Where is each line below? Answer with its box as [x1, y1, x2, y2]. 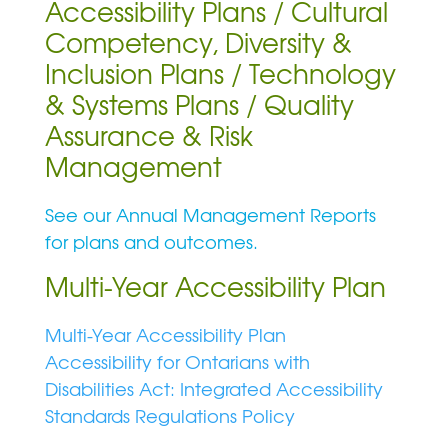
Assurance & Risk [44, 115, 253, 154]
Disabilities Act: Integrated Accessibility [44, 375, 383, 402]
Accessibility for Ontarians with [44, 348, 310, 375]
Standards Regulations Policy [44, 402, 300, 429]
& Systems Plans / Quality [44, 84, 354, 123]
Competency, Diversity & [44, 22, 352, 61]
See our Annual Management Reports [44, 201, 376, 228]
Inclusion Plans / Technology [44, 53, 396, 92]
